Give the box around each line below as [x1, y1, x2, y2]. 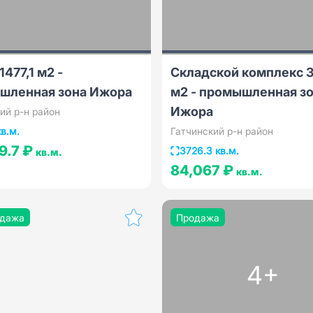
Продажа [176, 211, 219, 224]
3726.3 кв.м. [180, 145, 239, 156]
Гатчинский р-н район [170, 125, 273, 137]
